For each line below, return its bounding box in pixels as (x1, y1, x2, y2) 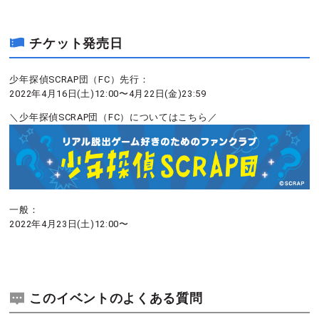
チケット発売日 (29, 36, 123, 51)
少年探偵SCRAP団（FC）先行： (9, 74, 150, 85)
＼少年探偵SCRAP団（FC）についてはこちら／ (9, 112, 218, 123)
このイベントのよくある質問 (29, 290, 203, 305)
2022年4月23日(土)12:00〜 (9, 218, 129, 229)
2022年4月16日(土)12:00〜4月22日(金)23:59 (9, 88, 206, 100)
